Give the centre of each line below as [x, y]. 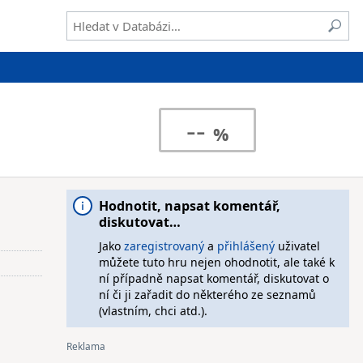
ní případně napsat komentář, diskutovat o [214, 278]
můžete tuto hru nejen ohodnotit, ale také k [216, 262]
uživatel [297, 246]
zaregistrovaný [164, 246]
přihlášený [246, 246]
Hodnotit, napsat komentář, [189, 206]
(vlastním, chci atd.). [153, 311]
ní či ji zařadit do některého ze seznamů [207, 295]
